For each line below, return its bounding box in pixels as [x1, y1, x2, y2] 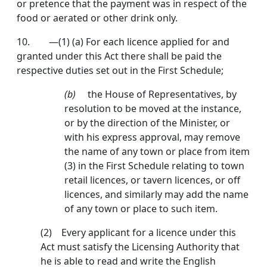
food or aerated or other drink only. [17, 11, 178, 25]
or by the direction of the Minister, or [64, 116, 230, 130]
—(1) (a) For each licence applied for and [49, 35, 229, 49]
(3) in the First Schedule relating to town [64, 159, 244, 173]
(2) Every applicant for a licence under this [41, 226, 236, 240]
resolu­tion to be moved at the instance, [64, 102, 241, 116]
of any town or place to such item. [64, 202, 218, 216]
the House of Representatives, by [88, 88, 237, 101]
